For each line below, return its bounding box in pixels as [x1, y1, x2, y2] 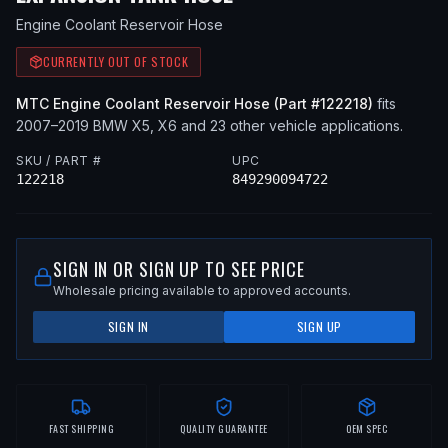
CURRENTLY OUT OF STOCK [43, 53, 189, 70]
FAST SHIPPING [48, 421, 115, 436]
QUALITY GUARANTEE [180, 421, 268, 436]
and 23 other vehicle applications [177, 117, 400, 134]
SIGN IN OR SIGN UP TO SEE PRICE [53, 256, 305, 282]
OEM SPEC [346, 421, 388, 436]
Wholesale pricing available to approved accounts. [53, 283, 351, 298]
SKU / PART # [16, 153, 102, 168]
